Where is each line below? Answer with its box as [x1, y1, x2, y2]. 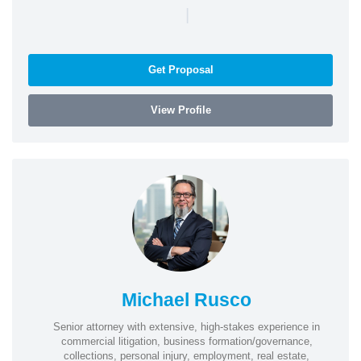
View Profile [150, 103, 211, 116]
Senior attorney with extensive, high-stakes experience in [53, 320, 320, 333]
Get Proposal [147, 63, 214, 76]
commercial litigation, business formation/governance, [60, 334, 313, 347]
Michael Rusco [122, 288, 251, 310]
